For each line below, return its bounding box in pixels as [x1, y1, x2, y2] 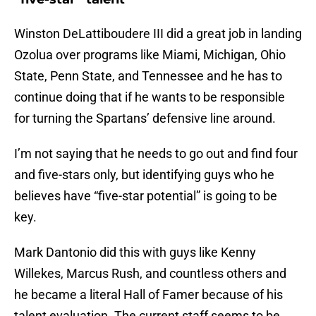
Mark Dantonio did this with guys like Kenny [14, 245, 256, 260]
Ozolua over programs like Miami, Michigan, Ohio [14, 47, 286, 63]
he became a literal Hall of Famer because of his [14, 287, 283, 303]
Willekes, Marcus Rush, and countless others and [14, 266, 286, 281]
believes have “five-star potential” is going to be [14, 188, 277, 204]
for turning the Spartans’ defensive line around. [14, 111, 276, 126]
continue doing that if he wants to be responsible [14, 90, 285, 105]
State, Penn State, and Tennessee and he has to [14, 68, 282, 84]
